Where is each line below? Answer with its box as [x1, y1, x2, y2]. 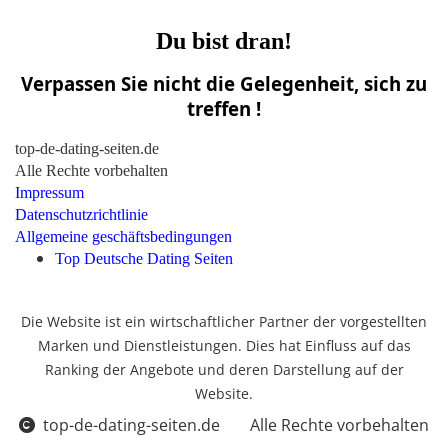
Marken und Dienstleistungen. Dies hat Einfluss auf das [37, 336, 411, 356]
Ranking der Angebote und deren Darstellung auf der [44, 360, 404, 380]
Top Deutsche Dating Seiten [55, 250, 233, 268]
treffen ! [187, 96, 261, 122]
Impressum [15, 184, 84, 202]
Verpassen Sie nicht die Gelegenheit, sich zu [21, 71, 427, 97]
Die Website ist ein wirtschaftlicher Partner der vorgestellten [21, 312, 427, 332]
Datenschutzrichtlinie [15, 206, 148, 224]
